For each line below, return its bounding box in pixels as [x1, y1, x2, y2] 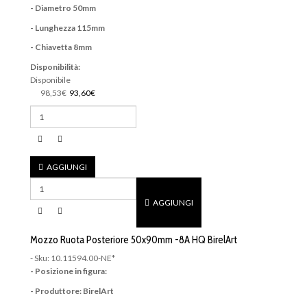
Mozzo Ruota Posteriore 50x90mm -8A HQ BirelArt [30, 233, 237, 246]
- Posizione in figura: [30, 266, 107, 277]
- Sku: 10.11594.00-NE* [30, 253, 115, 264]
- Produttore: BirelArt [30, 285, 114, 296]
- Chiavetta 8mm [30, 42, 92, 53]
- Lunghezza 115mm [30, 22, 105, 33]
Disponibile [30, 74, 71, 85]
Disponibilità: [30, 61, 80, 72]
